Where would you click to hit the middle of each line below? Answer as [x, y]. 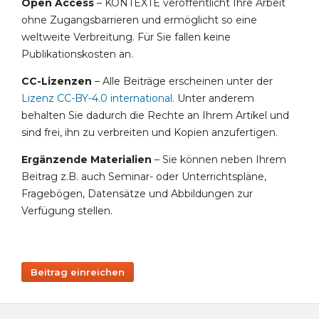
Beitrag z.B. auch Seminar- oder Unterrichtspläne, [144, 177]
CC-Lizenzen [57, 82]
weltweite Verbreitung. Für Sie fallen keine [126, 37]
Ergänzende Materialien [87, 160]
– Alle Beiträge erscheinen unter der [182, 82]
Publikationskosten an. [79, 54]
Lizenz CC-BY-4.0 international [97, 99]
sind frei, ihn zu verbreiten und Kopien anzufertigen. [150, 133]
